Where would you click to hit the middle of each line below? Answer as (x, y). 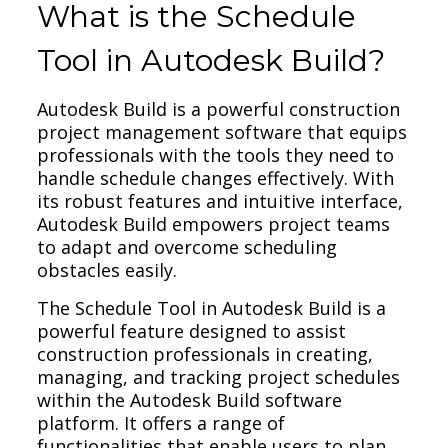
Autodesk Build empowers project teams (214, 223)
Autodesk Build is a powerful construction (219, 108)
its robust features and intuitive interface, (220, 200)
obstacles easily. (107, 269)
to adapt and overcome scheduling (187, 246)
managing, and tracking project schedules (219, 376)
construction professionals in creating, (205, 353)
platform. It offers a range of (161, 422)
